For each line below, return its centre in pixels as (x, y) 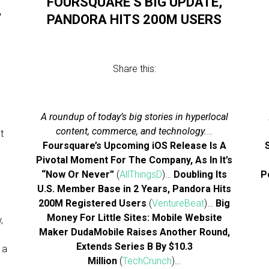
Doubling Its (201, 174)
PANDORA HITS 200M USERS (134, 20)
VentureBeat (178, 203)
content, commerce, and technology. (131, 131)
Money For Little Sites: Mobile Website (134, 218)
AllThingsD (141, 174)
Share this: (134, 69)
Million (103, 261)
